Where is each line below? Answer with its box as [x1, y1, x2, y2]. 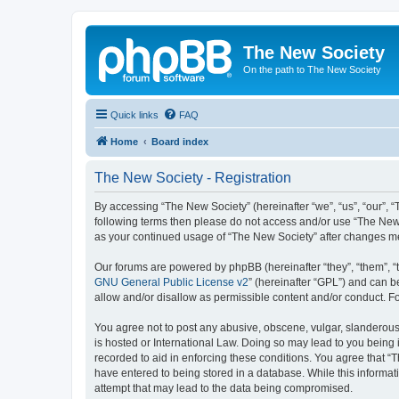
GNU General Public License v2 [94, 275, 248, 289]
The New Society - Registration [94, 169, 291, 185]
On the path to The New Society [243, 64, 381, 75]
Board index [151, 135, 208, 147]
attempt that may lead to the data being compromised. [94, 381, 353, 395]
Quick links [110, 109, 159, 120]
